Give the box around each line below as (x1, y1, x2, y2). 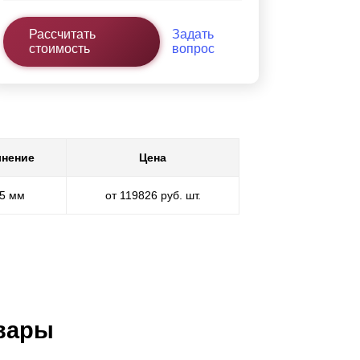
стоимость (29, 42, 91, 56)
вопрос (171, 42, 215, 56)
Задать (171, 27, 214, 42)
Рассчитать (29, 27, 96, 42)
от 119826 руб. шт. (104, 188, 201, 202)
